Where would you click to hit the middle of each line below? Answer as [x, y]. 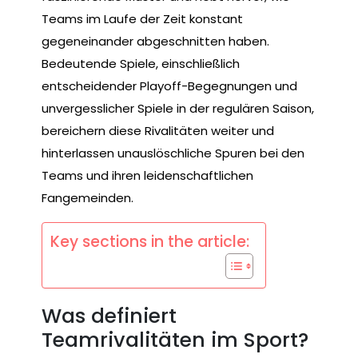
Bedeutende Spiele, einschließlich [141, 63]
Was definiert [109, 316]
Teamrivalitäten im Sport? [175, 340]
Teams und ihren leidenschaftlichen [147, 175]
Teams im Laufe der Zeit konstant [142, 18]
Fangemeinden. [88, 197]
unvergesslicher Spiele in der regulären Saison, [178, 108]
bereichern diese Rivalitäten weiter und [158, 130]
